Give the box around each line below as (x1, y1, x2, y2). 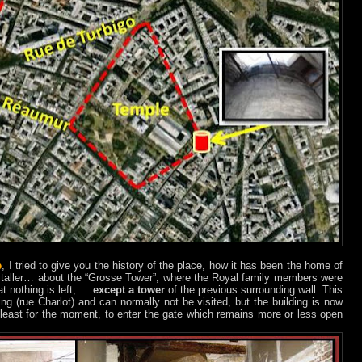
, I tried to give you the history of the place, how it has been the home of (2, 259, 343, 272)
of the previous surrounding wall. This (164, 284, 343, 297)
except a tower (92, 284, 165, 297)
